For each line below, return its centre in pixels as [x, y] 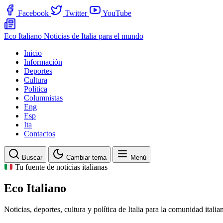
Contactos [40, 134]
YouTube [117, 13]
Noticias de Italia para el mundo [94, 36]
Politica [36, 89]
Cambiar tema [86, 158]
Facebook [33, 13]
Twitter [76, 13]
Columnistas [43, 98]
